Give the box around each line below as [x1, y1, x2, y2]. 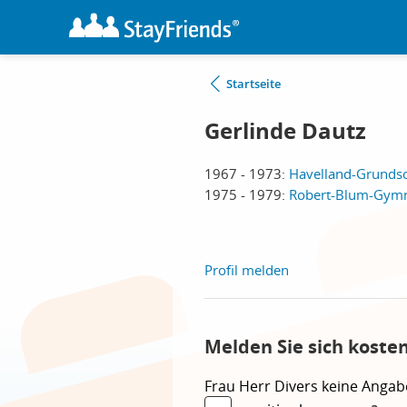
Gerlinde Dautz [204, 115, 366, 146]
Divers [274, 376, 322, 396]
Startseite [226, 75, 281, 92]
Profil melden [204, 261, 289, 279]
